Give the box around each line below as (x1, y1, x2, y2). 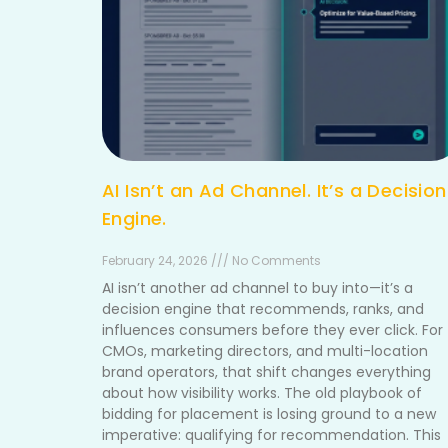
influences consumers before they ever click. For (102, 320, 443, 340)
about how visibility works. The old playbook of (102, 383, 422, 403)
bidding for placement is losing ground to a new (102, 404, 436, 424)
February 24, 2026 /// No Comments (102, 252, 321, 269)
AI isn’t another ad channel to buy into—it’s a (102, 278, 413, 298)
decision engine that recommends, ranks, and (102, 299, 424, 319)
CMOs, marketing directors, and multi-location (102, 341, 428, 361)
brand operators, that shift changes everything (102, 362, 431, 382)
